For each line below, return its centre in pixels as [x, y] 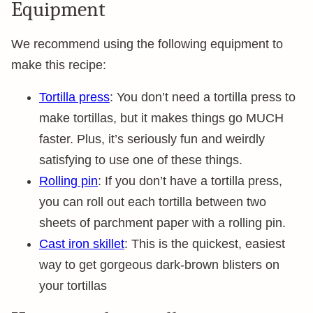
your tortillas [73, 286]
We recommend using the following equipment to [147, 44]
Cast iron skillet [82, 244]
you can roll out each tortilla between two [153, 202]
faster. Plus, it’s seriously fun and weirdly [152, 139]
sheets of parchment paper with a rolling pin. [162, 223]
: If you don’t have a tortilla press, [190, 181]
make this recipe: [59, 65]
